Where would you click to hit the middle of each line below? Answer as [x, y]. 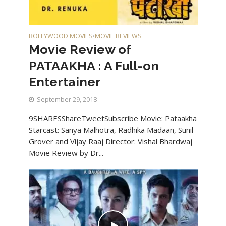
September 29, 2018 [67, 99]
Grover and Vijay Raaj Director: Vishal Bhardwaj [110, 141]
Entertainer [65, 81]
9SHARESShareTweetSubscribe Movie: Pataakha [112, 118]
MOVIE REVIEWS [118, 36]
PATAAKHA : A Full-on [94, 65]
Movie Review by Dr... [66, 153]
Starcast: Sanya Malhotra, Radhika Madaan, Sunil [111, 129]
